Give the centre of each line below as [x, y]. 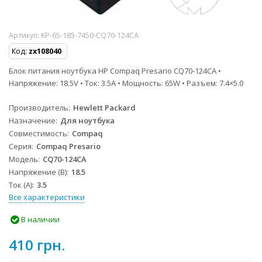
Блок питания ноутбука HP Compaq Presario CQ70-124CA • [115, 71]
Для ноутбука [87, 121]
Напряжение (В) [38, 172]
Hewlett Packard [104, 108]
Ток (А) [20, 185]
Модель [23, 159]
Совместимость [38, 134]
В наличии [39, 219]
